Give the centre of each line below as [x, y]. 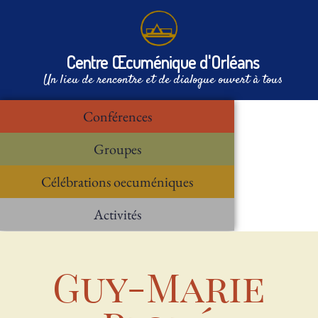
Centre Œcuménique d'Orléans [163, 62]
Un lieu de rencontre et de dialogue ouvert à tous [163, 80]
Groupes [117, 149]
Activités [117, 214]
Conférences [117, 116]
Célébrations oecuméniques [117, 182]
